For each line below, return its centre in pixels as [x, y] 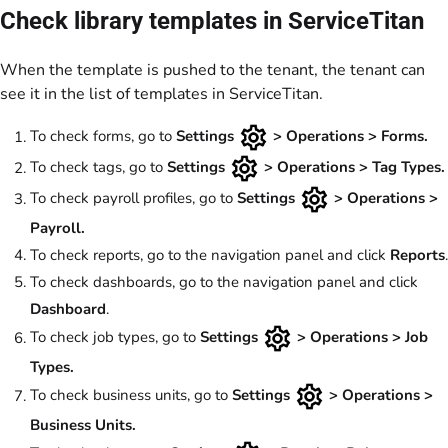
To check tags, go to [98, 167]
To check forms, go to [103, 136]
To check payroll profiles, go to [133, 198]
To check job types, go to [115, 337]
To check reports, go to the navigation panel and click [210, 255]
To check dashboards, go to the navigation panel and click [224, 282]
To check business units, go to [131, 395]
